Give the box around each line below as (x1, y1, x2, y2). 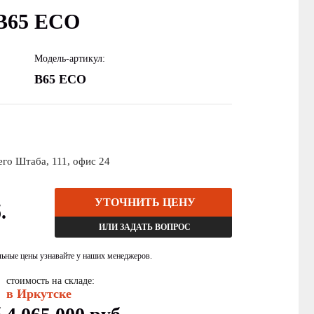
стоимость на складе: (6, 275, 95, 286)
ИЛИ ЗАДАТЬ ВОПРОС (99, 222, 191, 232)
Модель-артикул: (34, 53, 106, 64)
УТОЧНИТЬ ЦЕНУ (94, 196, 196, 208)
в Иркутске (6, 287, 71, 301)
